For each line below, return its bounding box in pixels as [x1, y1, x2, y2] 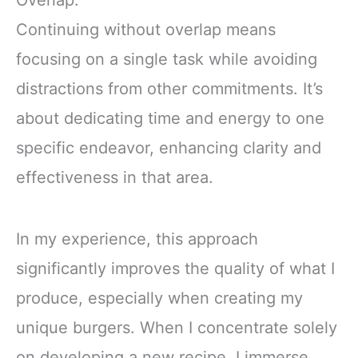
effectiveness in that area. [16, 168, 213, 188]
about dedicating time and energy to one [16, 109, 324, 129]
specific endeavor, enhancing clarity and [16, 138, 321, 158]
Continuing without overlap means [16, 20, 276, 40]
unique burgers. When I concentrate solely [16, 318, 337, 338]
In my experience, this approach [16, 229, 258, 249]
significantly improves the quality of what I [16, 259, 335, 279]
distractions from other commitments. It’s [16, 79, 323, 99]
